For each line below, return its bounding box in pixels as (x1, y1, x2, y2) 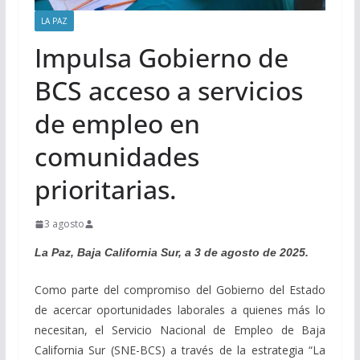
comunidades (34, 139, 199, 174)
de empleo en (34, 106, 200, 141)
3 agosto (43, 217, 84, 231)
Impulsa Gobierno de (34, 40, 288, 76)
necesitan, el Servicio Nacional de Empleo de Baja (34, 322, 326, 338)
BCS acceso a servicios (34, 73, 303, 108)
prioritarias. (34, 172, 177, 207)
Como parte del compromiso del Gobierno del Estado (34, 282, 326, 298)
